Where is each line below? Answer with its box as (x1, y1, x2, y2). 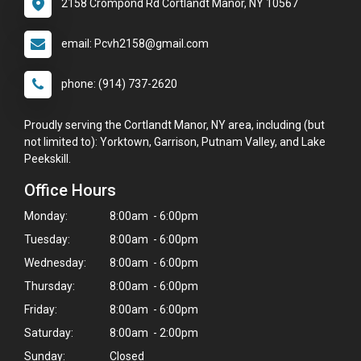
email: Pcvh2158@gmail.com (61, 36, 209, 50)
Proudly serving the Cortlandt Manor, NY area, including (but (24, 118, 325, 131)
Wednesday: (24, 255, 86, 269)
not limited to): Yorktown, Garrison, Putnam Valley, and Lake (24, 135, 326, 148)
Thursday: (24, 279, 75, 293)
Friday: (24, 302, 57, 316)
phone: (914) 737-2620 (61, 77, 177, 90)
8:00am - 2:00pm (107, 326, 198, 339)
